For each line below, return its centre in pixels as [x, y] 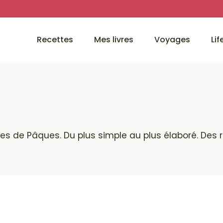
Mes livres [114, 40]
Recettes [55, 40]
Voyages [172, 40]
